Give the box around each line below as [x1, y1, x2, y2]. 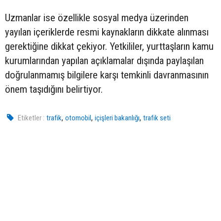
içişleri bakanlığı [95, 113, 140, 123]
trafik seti [143, 113, 171, 123]
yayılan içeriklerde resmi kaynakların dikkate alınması [5, 26, 209, 38]
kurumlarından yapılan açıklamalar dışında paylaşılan [5, 55, 204, 67]
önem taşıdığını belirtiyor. [5, 83, 103, 96]
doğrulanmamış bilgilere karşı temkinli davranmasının [5, 69, 209, 81]
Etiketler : [18, 113, 45, 123]
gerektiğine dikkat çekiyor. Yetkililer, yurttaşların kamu [5, 40, 214, 53]
